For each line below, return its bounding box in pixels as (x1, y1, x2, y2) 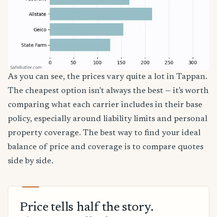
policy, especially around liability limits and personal (8, 114, 207, 124)
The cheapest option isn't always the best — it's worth (8, 86, 209, 95)
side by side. (8, 156, 53, 166)
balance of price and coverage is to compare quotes (8, 142, 203, 152)
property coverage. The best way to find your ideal (8, 128, 201, 138)
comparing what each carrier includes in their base (8, 100, 202, 109)
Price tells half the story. (20, 201, 153, 215)
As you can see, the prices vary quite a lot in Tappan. (8, 72, 207, 81)
